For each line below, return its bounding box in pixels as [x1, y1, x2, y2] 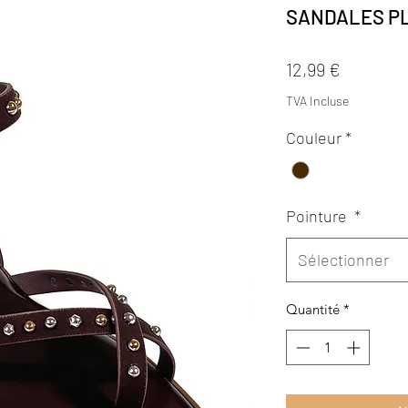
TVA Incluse [286, 93, 349, 109]
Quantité [286, 301, 340, 319]
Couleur [286, 127, 342, 148]
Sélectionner [298, 250, 389, 270]
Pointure [286, 206, 351, 227]
